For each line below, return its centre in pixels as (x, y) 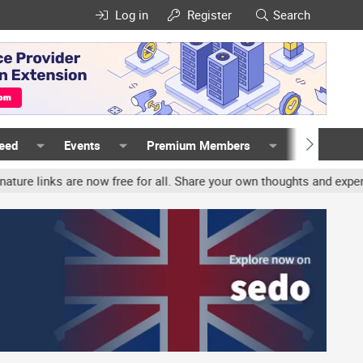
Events (83, 145)
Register (210, 15)
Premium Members (198, 145)
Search (292, 15)
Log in (131, 15)
